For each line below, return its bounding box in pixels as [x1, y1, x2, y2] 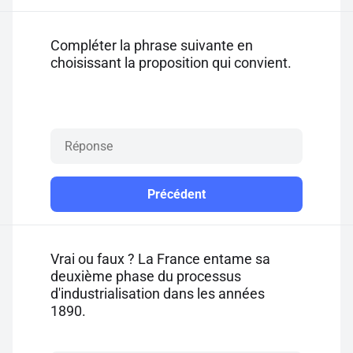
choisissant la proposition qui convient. [50, 54, 292, 71]
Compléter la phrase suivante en [50, 37, 253, 54]
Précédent [147, 187, 206, 202]
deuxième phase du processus [50, 268, 241, 284]
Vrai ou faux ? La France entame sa [50, 251, 270, 267]
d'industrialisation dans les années [50, 285, 265, 302]
